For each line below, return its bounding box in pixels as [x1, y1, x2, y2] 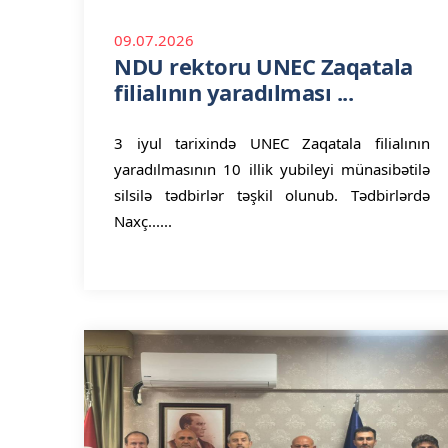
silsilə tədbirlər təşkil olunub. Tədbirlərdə [114, 185, 430, 205]
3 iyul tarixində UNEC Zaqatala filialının [114, 133, 430, 153]
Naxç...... [114, 211, 172, 231]
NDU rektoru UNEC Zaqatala [114, 51, 413, 81]
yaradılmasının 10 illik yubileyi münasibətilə [114, 159, 430, 179]
